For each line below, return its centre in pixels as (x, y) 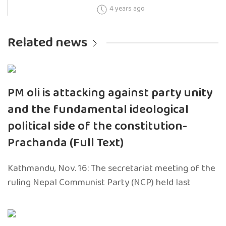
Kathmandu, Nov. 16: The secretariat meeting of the (111, 168)
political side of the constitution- (97, 126)
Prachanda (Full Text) (66, 143)
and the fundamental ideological (98, 109)
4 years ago (127, 8)
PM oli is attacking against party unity (110, 93)
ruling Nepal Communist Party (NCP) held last (99, 182)
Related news (47, 42)
